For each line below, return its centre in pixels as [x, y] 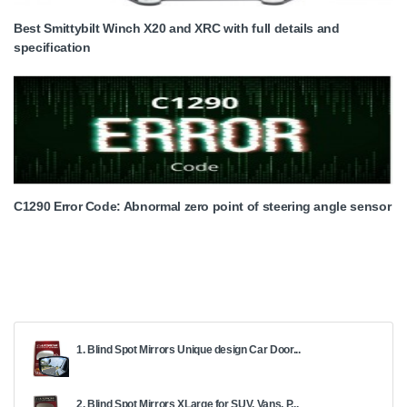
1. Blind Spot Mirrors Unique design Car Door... [189, 349]
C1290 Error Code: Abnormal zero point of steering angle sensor [203, 206]
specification [52, 47]
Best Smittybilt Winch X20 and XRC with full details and [177, 28]
